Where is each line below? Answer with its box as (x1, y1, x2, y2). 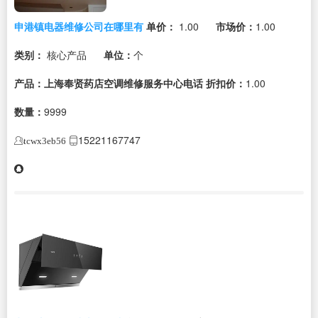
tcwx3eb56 (23, 136, 66, 146)
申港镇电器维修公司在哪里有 (14, 18, 143, 33)
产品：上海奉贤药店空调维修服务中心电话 (14, 75, 203, 90)
